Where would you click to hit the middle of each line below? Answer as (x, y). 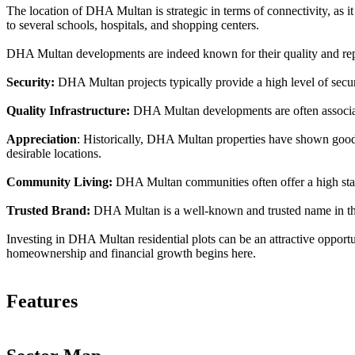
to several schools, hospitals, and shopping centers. (133, 25)
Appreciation (42, 139)
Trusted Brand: (48, 211)
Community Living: (59, 182)
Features (42, 302)
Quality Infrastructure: (68, 111)
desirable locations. (54, 154)
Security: (31, 82)
